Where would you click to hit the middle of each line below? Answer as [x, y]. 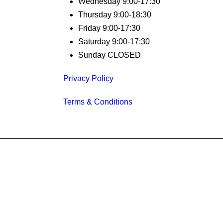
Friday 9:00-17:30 [109, 28]
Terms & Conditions [98, 102]
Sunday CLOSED [110, 55]
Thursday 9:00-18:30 [115, 14]
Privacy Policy [88, 78]
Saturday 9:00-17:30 [114, 41]
